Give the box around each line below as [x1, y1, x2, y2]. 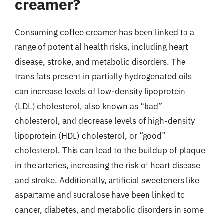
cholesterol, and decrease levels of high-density [15, 115, 195, 126]
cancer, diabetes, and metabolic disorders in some [15, 204, 204, 215]
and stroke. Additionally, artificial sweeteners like [15, 174, 199, 185]
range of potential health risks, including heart [15, 41, 188, 52]
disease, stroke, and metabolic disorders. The [15, 56, 185, 67]
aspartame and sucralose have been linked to [15, 189, 185, 200]
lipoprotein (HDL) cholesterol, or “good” [15, 130, 166, 141]
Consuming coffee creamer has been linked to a [15, 26, 194, 37]
